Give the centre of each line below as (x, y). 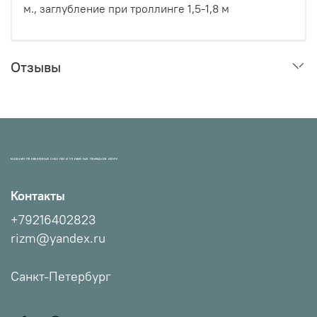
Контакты (38, 196)
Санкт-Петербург (61, 276)
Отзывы (36, 67)
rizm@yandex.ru (58, 238)
